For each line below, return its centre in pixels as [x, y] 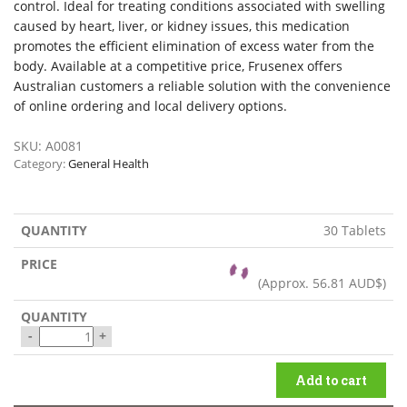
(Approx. [285, 283]
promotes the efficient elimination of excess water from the [194, 45]
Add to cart [331, 380]
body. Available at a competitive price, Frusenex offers [178, 65]
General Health [109, 163]
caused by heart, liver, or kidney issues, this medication [182, 25]
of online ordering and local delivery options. [150, 105]
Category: [41, 163]
